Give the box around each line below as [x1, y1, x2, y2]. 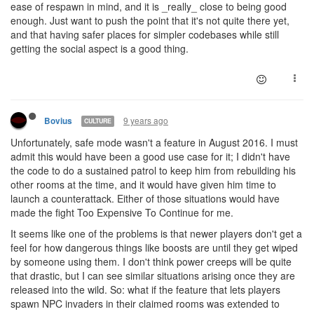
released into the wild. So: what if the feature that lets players [11, 282, 280, 296]
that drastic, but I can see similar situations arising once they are [11, 268, 295, 282]
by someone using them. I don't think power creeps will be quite [11, 254, 292, 268]
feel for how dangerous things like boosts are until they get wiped [11, 240, 298, 254]
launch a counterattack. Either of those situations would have [11, 191, 280, 205]
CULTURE [84, 116, 111, 126]
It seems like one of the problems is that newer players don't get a [11, 226, 302, 240]
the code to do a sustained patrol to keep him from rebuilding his [11, 163, 296, 177]
